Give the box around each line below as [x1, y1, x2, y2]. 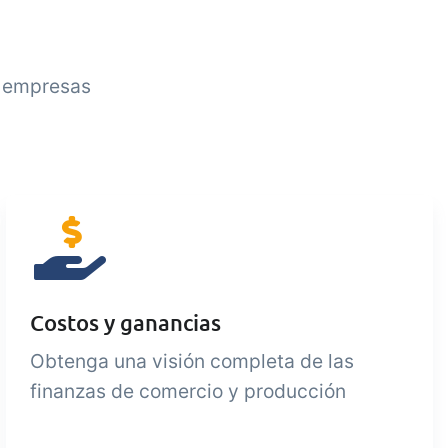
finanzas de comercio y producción [29, 379, 346, 403]
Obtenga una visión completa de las [29, 349, 354, 373]
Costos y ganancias [29, 309, 221, 336]
